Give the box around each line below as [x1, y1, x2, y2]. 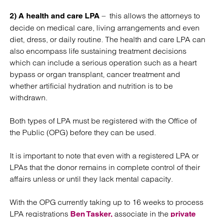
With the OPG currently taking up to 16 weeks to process [10, 197, 203, 207]
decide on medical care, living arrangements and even [10, 23, 200, 32]
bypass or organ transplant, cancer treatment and [10, 69, 180, 79]
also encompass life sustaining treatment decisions [10, 46, 186, 56]
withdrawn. [10, 93, 47, 102]
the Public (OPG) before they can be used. [10, 127, 156, 137]
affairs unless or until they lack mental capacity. [10, 174, 173, 184]
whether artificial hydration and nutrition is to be [10, 81, 173, 91]
